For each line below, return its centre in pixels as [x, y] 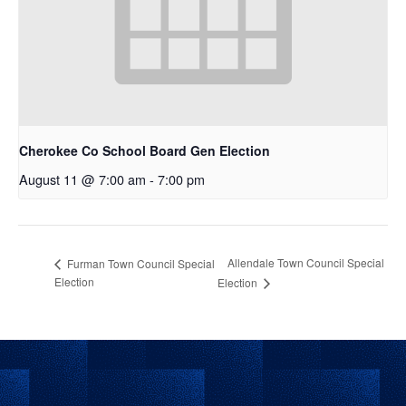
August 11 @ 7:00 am [82, 179]
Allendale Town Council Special [306, 263]
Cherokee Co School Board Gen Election [145, 151]
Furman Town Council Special [140, 263]
